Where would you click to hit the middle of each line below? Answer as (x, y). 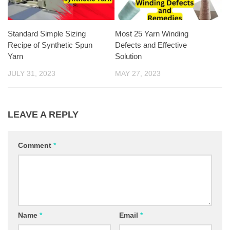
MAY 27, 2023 (138, 73)
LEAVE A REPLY (43, 115)
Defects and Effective (151, 45)
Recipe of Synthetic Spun (50, 45)
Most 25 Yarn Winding (152, 34)
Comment (36, 146)
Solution (128, 56)
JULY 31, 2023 (32, 73)
